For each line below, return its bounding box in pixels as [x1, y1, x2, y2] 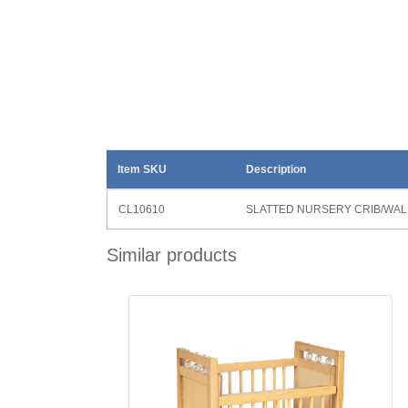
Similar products [107, 245, 237, 266]
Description [246, 163, 306, 177]
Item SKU [117, 163, 167, 177]
